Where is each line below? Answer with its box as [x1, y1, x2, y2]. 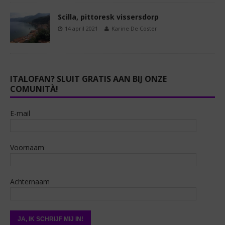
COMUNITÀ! [10, 83, 58, 94]
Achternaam [10, 176, 50, 186]
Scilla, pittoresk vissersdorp [58, 12, 159, 22]
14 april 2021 [65, 25, 98, 33]
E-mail [10, 108, 30, 118]
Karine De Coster [111, 25, 157, 33]
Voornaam [10, 142, 44, 152]
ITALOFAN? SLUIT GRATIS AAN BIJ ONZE [10, 73, 167, 84]
